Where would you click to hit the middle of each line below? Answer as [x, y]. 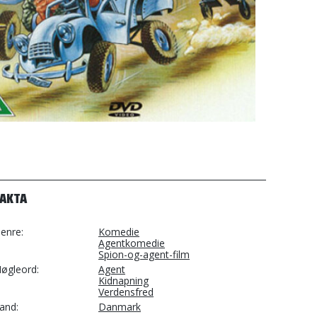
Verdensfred [126, 292]
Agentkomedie [132, 243]
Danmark [120, 307]
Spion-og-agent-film [144, 254]
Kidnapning [123, 281]
